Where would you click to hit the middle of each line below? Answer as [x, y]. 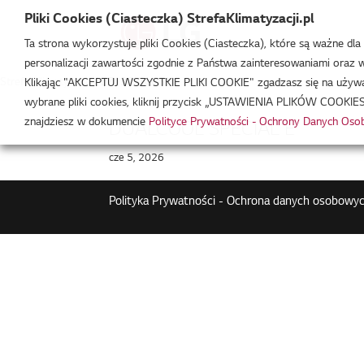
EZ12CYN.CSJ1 [138, 82]
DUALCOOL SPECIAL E [202, 130]
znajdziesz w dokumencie [87, 123]
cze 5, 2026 [137, 158]
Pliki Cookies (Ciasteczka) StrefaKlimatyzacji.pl [169, 19]
